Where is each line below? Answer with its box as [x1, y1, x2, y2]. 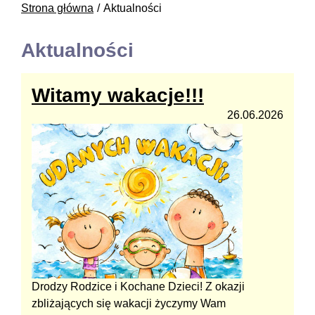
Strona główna [21, 1, 94, 14]
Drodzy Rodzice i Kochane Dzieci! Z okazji [32, 280, 245, 292]
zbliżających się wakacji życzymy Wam [32, 297, 226, 309]
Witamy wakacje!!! [32, 84, 204, 106]
